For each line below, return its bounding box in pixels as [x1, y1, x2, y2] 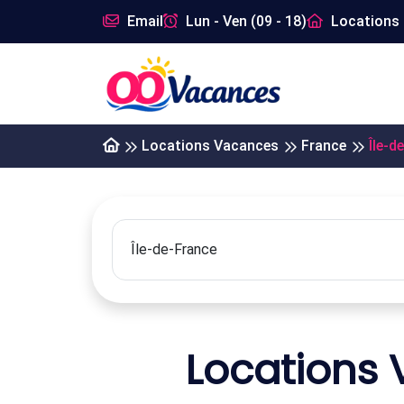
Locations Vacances [142, 137, 279, 154]
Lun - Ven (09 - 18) [182, 13, 307, 30]
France [301, 137, 346, 154]
